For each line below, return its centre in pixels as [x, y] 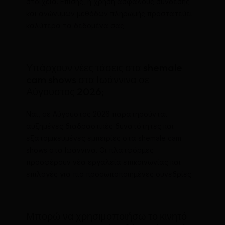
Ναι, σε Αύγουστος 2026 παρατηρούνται [96, 114]
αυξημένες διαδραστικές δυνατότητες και [100, 126]
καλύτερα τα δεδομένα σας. [76, 25]
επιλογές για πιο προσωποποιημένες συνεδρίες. [109, 174]
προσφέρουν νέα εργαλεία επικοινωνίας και [103, 162]
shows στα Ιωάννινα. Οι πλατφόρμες [90, 150]
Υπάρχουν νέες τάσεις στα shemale [104, 67]
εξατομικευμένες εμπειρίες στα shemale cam [103, 138]
